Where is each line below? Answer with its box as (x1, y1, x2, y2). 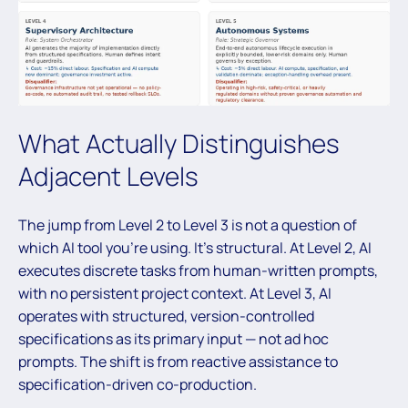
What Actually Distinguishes (18, 126, 340, 161)
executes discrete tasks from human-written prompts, (18, 260, 378, 280)
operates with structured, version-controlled (18, 305, 314, 326)
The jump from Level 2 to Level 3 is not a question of (18, 214, 357, 235)
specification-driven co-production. (18, 373, 257, 394)
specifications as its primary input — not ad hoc (18, 328, 329, 349)
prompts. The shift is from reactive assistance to (18, 351, 338, 372)
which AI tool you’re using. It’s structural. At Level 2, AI (18, 237, 372, 258)
